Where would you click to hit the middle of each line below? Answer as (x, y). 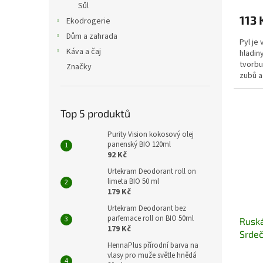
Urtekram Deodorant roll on (152, 171)
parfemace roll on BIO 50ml (151, 218)
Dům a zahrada (92, 36)
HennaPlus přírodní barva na (153, 245)
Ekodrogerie (88, 21)
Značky (79, 67)
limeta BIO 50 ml (133, 181)
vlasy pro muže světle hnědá (152, 255)
